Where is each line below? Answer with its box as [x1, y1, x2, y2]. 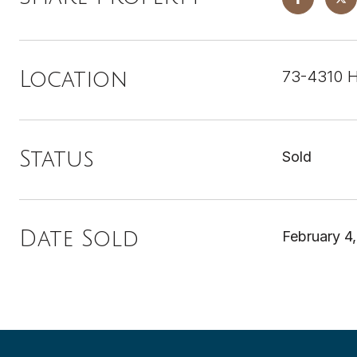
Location [19, 68, 127, 92]
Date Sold [19, 227, 139, 251]
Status [19, 147, 94, 171]
